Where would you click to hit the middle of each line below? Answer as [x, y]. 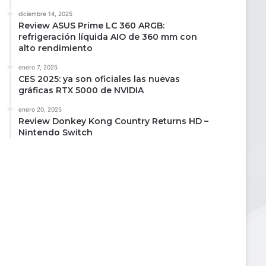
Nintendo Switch [56, 132]
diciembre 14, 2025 [45, 13]
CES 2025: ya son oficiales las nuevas [99, 79]
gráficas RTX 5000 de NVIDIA [81, 90]
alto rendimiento [56, 48]
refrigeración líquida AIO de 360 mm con [108, 37]
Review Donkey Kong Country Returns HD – [113, 121]
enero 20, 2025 [40, 109]
